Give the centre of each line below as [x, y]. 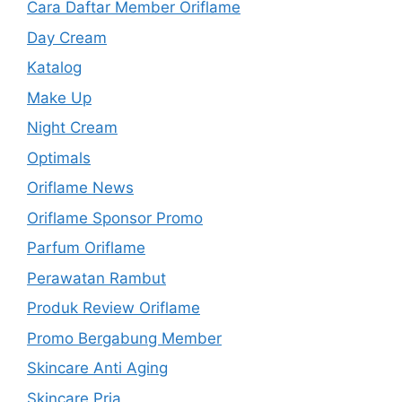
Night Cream [72, 128]
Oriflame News [80, 188]
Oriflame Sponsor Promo [115, 218]
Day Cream [67, 37]
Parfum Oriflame [86, 248]
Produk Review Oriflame [114, 308]
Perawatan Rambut [96, 278]
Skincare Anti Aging [97, 368]
